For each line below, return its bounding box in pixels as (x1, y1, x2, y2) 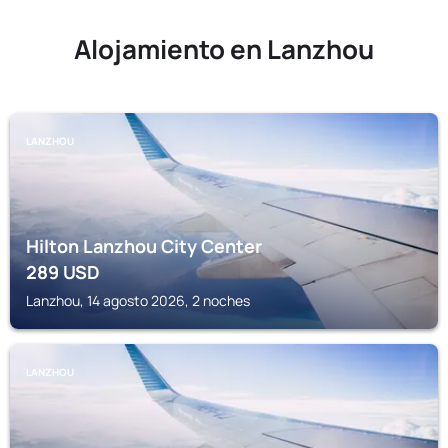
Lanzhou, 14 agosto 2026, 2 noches (26, 291, 250, 310)
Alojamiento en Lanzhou (74, 31, 374, 67)
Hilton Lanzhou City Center (26, 234, 262, 258)
